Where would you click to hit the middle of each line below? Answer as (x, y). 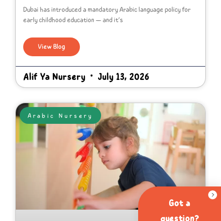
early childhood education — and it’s (73, 20)
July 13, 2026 (122, 76)
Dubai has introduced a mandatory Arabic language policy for (107, 9)
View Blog (52, 46)
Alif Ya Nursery (56, 76)
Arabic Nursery (60, 115)
